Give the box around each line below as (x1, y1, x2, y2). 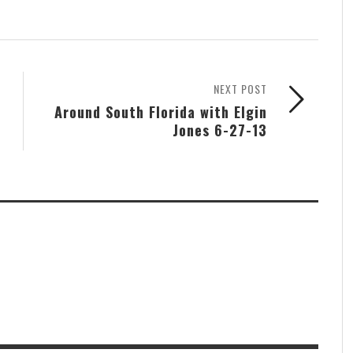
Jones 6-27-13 (173, 118, 267, 140)
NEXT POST (214, 80, 267, 97)
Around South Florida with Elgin (54, 100, 267, 122)
